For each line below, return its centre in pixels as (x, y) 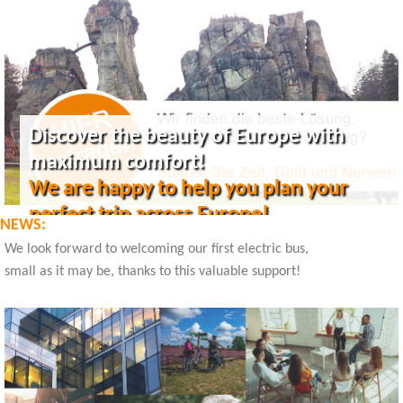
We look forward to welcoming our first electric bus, (157, 249)
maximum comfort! (120, 162)
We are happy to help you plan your (189, 188)
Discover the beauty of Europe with (187, 136)
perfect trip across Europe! (149, 215)
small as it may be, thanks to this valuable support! (152, 271)
